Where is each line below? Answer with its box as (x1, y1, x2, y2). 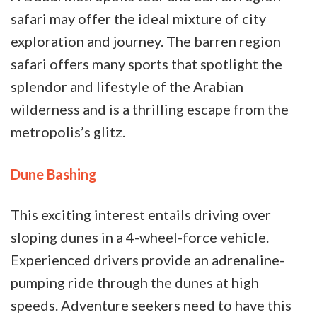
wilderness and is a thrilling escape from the (11, 100, 289, 118)
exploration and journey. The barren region (11, 33, 281, 50)
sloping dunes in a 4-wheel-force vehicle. (11, 228, 269, 246)
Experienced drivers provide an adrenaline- (11, 250, 284, 268)
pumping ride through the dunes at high (11, 273, 259, 291)
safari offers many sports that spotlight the (11, 55, 282, 73)
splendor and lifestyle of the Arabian (11, 78, 243, 96)
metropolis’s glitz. (11, 123, 128, 141)
